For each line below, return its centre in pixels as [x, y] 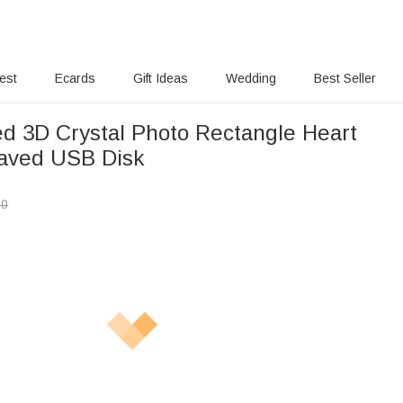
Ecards [76, 78]
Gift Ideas [161, 78]
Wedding [251, 78]
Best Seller [345, 78]
